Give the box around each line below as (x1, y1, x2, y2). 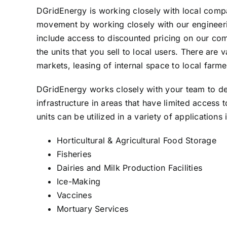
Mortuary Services (56, 203, 129, 214)
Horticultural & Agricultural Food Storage (56, 135, 216, 145)
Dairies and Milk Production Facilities (56, 162, 203, 173)
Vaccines (56, 190, 92, 200)
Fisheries (56, 148, 92, 159)
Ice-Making (56, 176, 101, 186)
